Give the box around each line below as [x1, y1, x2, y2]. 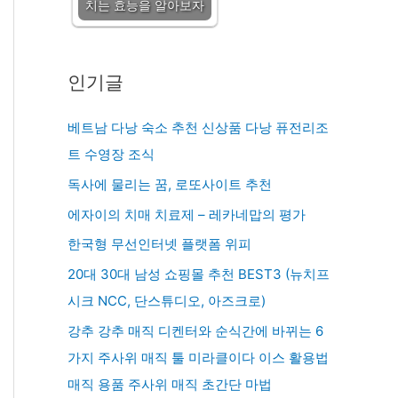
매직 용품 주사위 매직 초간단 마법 [68, 375, 272, 393]
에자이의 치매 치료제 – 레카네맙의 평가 [68, 205, 306, 223]
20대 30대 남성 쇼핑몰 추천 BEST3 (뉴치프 [68, 266, 330, 283]
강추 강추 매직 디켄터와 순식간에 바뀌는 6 [68, 322, 323, 339]
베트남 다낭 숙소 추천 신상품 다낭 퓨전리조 [68, 119, 329, 136]
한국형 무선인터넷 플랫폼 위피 [68, 235, 251, 253]
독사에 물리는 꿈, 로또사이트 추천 [68, 175, 272, 193]
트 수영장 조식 [68, 146, 155, 163]
